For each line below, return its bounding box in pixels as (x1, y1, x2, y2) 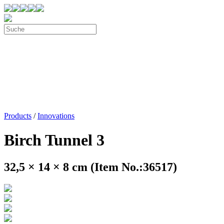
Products (4, 111, 31, 120)
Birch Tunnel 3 (4, 131, 104, 149)
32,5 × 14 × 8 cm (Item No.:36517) (4, 160, 177, 173)
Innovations (37, 111, 74, 120)
